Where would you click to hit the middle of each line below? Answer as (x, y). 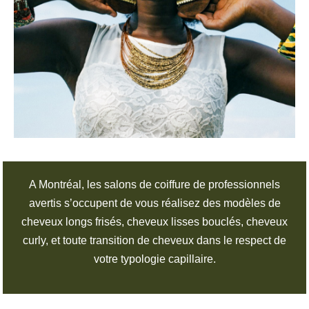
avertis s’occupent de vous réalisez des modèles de (154, 203)
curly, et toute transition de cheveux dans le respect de (154, 241)
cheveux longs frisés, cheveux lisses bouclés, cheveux (154, 222)
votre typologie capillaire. (154, 259)
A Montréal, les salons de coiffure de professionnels (154, 185)
